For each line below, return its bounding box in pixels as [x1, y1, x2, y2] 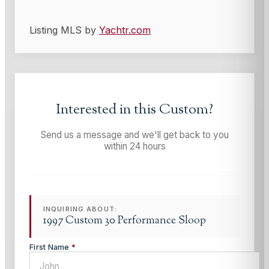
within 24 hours [103, 141, 166, 153]
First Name [29, 243, 71, 252]
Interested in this [56, 99, 159, 120]
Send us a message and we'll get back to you [40, 129, 229, 141]
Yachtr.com [99, 23, 151, 36]
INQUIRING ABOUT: [43, 205, 117, 214]
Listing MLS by [29, 23, 99, 36]
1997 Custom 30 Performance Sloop [43, 213, 206, 229]
